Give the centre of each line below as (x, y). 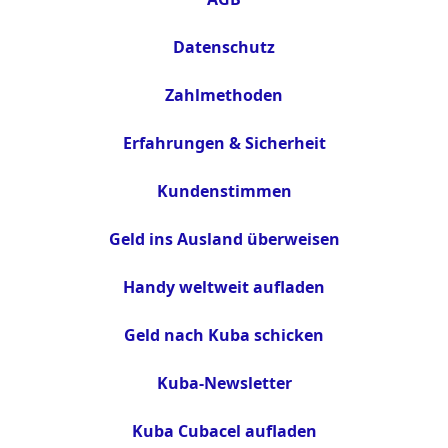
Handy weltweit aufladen (224, 287)
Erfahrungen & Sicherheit (224, 143)
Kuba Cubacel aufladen (224, 431)
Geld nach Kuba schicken (224, 335)
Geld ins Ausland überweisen (224, 239)
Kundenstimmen (224, 191)
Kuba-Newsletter (224, 383)
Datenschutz (224, 47)
